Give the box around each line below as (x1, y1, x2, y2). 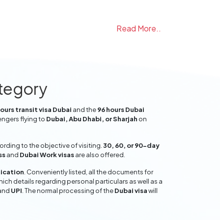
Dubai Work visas (20, 151, 74, 159)
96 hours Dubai (97, 106, 144, 113)
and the (72, 106, 97, 113)
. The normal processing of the (22, 187, 114, 194)
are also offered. (74, 151, 125, 159)
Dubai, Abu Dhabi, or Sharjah (46, 115, 137, 123)
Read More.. (116, 23, 161, 33)
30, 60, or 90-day (103, 141, 160, 149)
